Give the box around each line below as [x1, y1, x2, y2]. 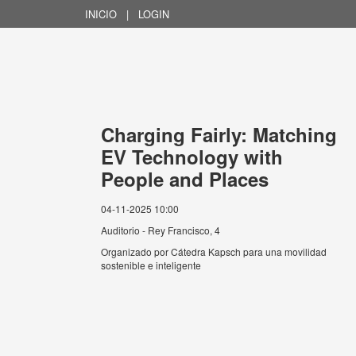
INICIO [85, 6, 117, 21]
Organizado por [101, 245, 171, 258]
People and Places [101, 165, 269, 192]
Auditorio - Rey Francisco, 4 [101, 223, 220, 237]
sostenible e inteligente [101, 258, 201, 272]
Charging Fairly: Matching [101, 121, 337, 148]
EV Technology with [101, 143, 283, 170]
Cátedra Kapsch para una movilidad [171, 245, 327, 258]
